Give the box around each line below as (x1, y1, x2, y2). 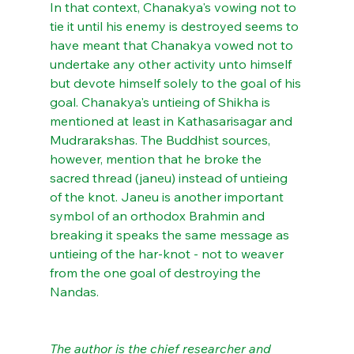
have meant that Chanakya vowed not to (49, 37, 296, 53)
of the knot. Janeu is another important (49, 189, 287, 205)
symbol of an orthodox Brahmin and (49, 208, 268, 224)
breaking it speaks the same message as (49, 227, 292, 243)
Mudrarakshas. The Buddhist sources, (49, 132, 273, 148)
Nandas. (49, 284, 99, 299)
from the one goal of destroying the (49, 265, 264, 281)
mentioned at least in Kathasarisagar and (49, 113, 296, 129)
